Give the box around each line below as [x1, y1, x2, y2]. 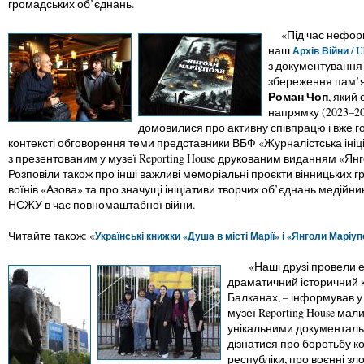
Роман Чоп [268, 88, 329, 105]
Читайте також [7, 227, 84, 243]
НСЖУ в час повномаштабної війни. [7, 197, 195, 212]
